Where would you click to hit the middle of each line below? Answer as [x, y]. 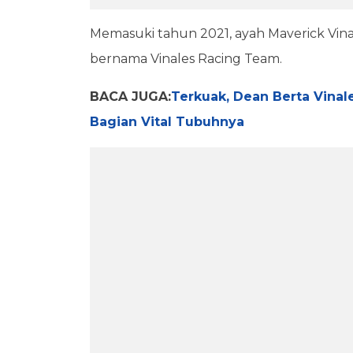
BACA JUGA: [130, 97]
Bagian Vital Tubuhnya [167, 122]
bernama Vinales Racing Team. [186, 59]
